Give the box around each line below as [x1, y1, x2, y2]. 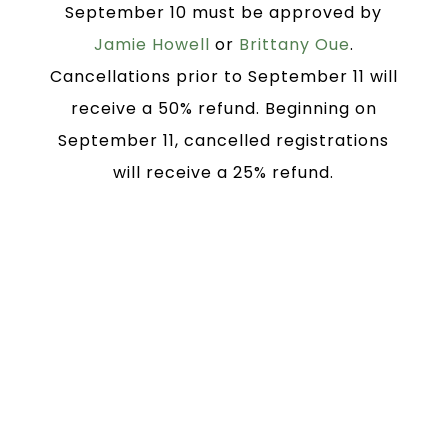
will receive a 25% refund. [113, 160, 335, 184]
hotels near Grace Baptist [96, 413, 352, 439]
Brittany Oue [238, 32, 350, 56]
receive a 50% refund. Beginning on [70, 96, 377, 120]
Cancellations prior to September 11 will [49, 64, 398, 88]
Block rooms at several [110, 377, 338, 403]
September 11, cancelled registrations [58, 128, 390, 152]
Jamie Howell [93, 32, 210, 56]
